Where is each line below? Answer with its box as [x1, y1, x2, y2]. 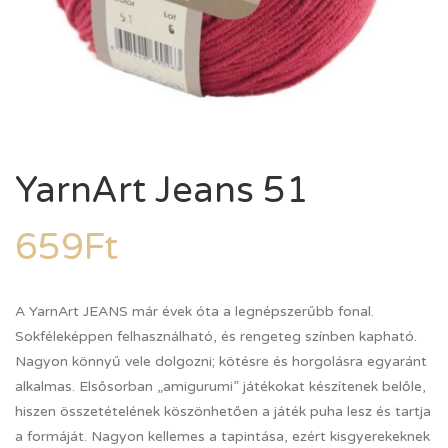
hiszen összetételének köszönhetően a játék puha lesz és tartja [15, 403, 431, 420]
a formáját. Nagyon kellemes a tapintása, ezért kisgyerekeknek [15, 428, 430, 445]
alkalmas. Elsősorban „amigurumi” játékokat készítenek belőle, [15, 378, 426, 395]
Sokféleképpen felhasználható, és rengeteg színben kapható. [15, 328, 417, 345]
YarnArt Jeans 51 [15, 169, 309, 212]
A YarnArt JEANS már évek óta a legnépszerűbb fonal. [15, 303, 374, 320]
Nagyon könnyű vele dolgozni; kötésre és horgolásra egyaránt [15, 353, 427, 370]
